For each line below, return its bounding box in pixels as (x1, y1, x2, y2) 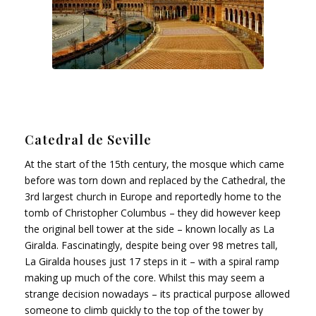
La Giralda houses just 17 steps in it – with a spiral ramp (25, 254, 279, 268)
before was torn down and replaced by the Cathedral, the (25, 173, 286, 187)
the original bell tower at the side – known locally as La (25, 221, 274, 236)
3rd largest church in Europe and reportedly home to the (25, 189, 281, 203)
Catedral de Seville (25, 130, 152, 148)
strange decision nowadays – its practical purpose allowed (25, 286, 290, 300)
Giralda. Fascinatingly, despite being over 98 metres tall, (25, 238, 278, 252)
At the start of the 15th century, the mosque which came (25, 157, 284, 171)
